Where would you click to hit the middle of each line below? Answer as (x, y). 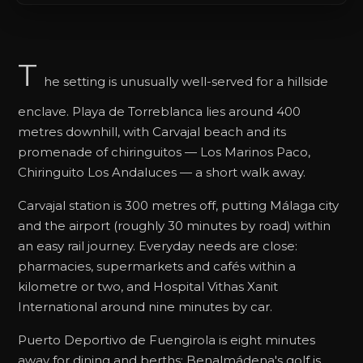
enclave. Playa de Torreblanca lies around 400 (159, 112)
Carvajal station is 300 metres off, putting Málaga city (178, 206)
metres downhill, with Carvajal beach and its (152, 132)
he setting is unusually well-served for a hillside (186, 82)
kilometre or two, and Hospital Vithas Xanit (148, 287)
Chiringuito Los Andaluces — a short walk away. (162, 173)
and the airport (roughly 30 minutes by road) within (174, 226)
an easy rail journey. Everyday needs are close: (158, 246)
